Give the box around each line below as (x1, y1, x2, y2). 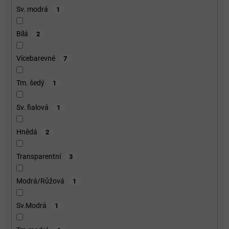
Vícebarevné (16, 54, 55, 62)
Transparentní (16, 152, 61, 161)
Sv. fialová (16, 103, 49, 111)
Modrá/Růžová (16, 176, 64, 185)
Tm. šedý (16, 78, 44, 87)
